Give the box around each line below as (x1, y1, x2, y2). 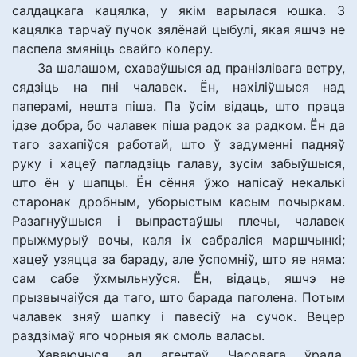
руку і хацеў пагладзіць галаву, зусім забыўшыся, (12, 155, 345, 171)
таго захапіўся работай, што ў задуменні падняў (12, 136, 345, 152)
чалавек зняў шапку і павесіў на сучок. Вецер (12, 308, 345, 324)
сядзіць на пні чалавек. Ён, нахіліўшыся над (12, 79, 345, 95)
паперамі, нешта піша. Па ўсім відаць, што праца (12, 98, 345, 114)
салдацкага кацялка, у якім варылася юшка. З (12, 2, 345, 18)
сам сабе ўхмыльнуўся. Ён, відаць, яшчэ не (12, 270, 345, 286)
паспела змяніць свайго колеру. (12, 41, 213, 57)
